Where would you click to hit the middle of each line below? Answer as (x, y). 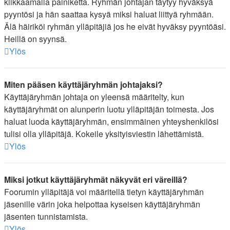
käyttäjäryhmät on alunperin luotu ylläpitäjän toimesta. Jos (109, 109)
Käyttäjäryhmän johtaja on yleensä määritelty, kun (94, 97)
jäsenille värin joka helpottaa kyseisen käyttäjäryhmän (102, 204)
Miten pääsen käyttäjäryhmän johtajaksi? (83, 84)
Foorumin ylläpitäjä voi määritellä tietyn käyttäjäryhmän (104, 192)
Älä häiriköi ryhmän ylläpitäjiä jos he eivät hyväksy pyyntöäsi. (115, 26)
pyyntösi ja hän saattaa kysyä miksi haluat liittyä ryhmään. (109, 14)
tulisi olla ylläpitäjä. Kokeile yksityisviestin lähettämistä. (104, 134)
